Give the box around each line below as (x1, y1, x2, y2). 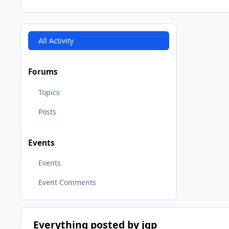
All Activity (38, 35, 74, 45)
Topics (38, 87, 60, 97)
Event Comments (38, 177, 96, 188)
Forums (28, 66, 58, 78)
